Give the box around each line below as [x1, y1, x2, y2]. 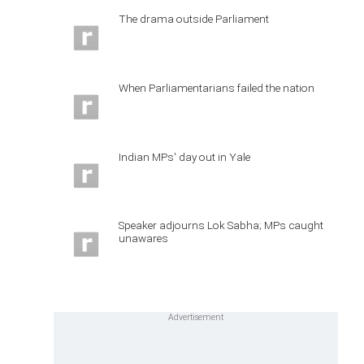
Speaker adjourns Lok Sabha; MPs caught [119, 219, 323, 232]
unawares [119, 232, 168, 245]
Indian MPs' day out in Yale [119, 149, 250, 163]
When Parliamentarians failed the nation [119, 80, 314, 94]
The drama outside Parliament [119, 12, 269, 25]
